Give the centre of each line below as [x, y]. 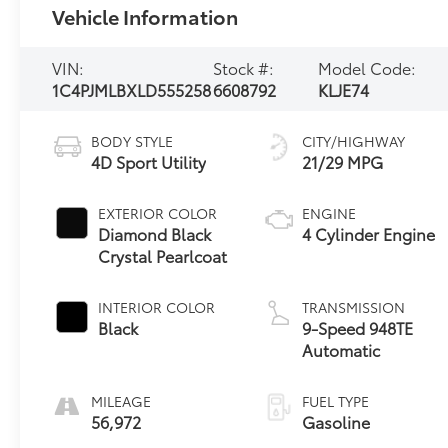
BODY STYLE [132, 140]
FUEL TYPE [336, 400]
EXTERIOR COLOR [158, 212]
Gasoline [336, 421]
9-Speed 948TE [358, 327]
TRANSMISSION [354, 306]
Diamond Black [155, 233]
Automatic [341, 349]
